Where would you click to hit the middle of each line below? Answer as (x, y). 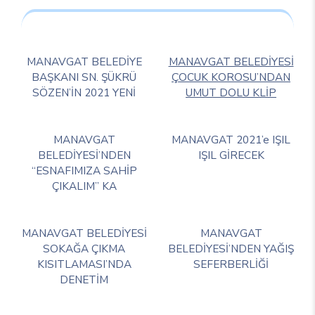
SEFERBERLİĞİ (231, 264)
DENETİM (84, 280)
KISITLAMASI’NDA (84, 264)
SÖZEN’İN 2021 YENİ (84, 93)
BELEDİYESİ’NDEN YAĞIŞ (231, 249)
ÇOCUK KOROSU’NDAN (231, 77)
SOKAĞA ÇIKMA (84, 249)
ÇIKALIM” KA (84, 186)
